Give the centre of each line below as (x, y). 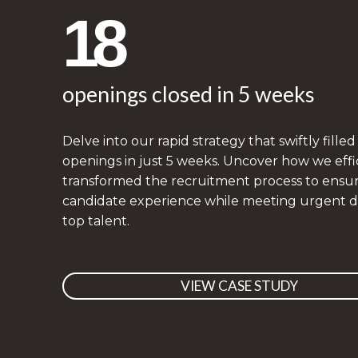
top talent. (96, 221)
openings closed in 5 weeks (189, 93)
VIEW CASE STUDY (240, 286)
